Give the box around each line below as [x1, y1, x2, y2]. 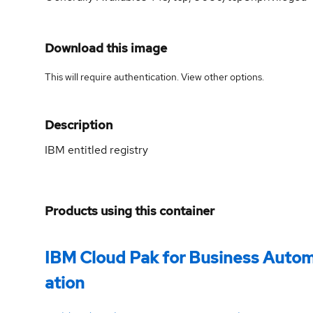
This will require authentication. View [45, 70, 204, 83]
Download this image [45, 39, 167, 56]
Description [45, 116, 112, 133]
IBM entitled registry [45, 142, 148, 157]
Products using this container [45, 202, 214, 219]
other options [204, 70, 262, 83]
